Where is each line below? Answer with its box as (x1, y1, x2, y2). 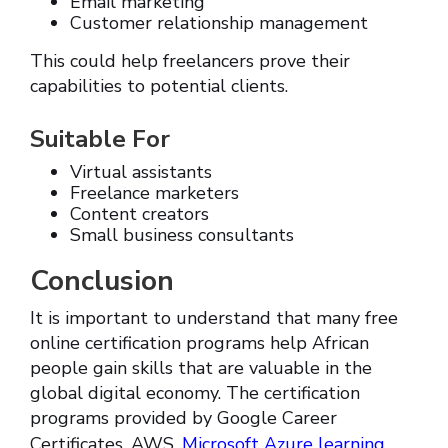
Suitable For (30, 123, 170, 156)
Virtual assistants (70, 160, 212, 185)
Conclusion (30, 262, 174, 301)
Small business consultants (70, 223, 294, 248)
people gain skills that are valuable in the (30, 356, 372, 381)
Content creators (70, 202, 209, 227)
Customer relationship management (70, 11, 368, 36)
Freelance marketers (70, 181, 239, 206)
